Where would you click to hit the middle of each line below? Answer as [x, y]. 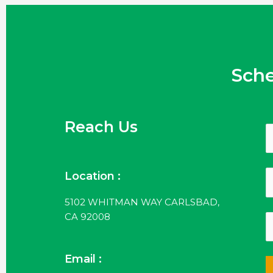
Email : [83, 259]
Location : [93, 176]
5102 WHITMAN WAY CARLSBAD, [142, 202]
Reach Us [101, 126]
